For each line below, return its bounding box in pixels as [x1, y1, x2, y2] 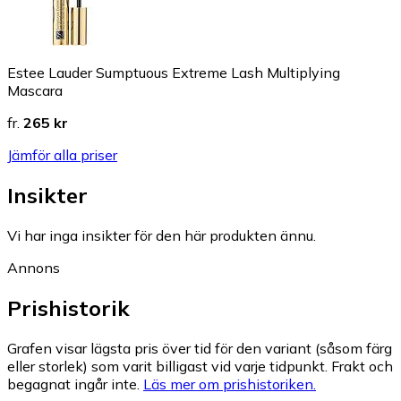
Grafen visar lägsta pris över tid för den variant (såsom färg [7, 338, 392, 357]
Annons [7, 258, 60, 277]
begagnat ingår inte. [7, 374, 140, 393]
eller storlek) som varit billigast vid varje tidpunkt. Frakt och [7, 356, 393, 375]
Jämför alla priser [7, 146, 117, 165]
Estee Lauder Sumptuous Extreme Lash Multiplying [7, 64, 340, 82]
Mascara [7, 81, 63, 100]
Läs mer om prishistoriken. [143, 374, 316, 393]
